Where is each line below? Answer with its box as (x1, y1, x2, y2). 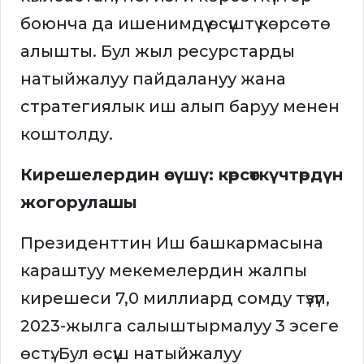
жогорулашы (20, 193, 137, 213)
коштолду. (20, 124, 113, 145)
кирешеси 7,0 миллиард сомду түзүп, (20, 288, 330, 309)
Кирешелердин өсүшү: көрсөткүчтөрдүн (20, 165, 343, 185)
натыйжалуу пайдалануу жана (20, 69, 286, 89)
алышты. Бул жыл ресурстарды (20, 41, 295, 62)
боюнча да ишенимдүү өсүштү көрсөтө (20, 14, 331, 34)
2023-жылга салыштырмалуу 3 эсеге (20, 316, 339, 336)
